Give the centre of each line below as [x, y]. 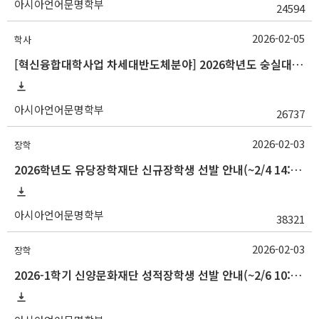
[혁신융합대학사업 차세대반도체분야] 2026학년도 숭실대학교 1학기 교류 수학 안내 [298, 64]
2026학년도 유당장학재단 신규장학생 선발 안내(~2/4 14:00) [296, 169]
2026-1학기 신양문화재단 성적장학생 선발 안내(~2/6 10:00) [296, 275]
